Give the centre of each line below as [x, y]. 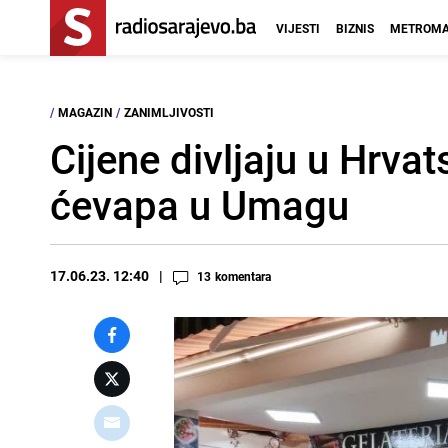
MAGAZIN [85, 112]
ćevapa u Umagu [199, 205]
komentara [243, 276]
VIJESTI [298, 28]
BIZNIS [355, 28]
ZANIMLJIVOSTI [169, 112]
